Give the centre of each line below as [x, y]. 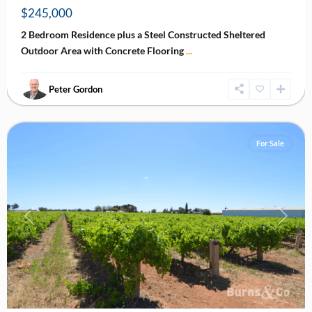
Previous [47, 224]
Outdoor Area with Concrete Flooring [103, 50]
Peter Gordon [76, 89]
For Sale [270, 143]
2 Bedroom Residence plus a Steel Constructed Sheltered [143, 34]
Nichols [38, 91]
